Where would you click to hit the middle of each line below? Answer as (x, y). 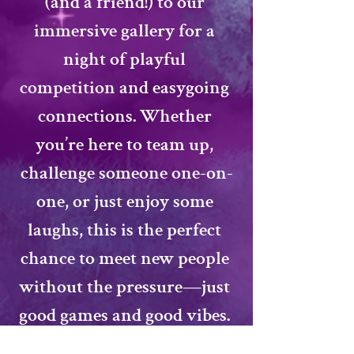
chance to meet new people (126, 258)
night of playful (126, 59)
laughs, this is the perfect (126, 230)
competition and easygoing (126, 87)
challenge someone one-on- (126, 173)
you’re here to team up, (126, 144)
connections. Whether (126, 116)
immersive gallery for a (126, 30)
